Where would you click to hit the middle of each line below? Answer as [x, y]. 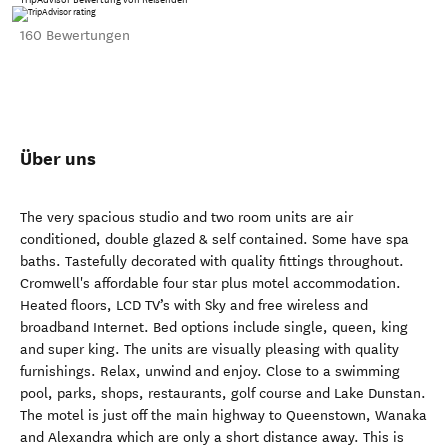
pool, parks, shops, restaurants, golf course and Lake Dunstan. [223, 393]
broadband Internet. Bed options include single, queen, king [214, 327]
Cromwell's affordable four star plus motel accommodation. [210, 283]
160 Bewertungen [75, 35]
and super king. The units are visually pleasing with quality [209, 349]
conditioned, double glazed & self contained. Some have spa [214, 239]
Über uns [58, 158]
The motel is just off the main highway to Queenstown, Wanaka [223, 415]
